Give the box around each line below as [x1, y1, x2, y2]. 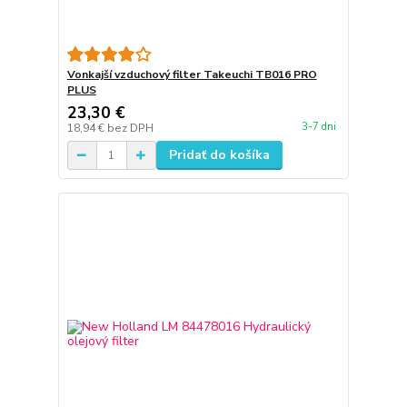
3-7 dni [301, 119, 336, 134]
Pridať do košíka [168, 146, 270, 164]
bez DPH [106, 121, 154, 136]
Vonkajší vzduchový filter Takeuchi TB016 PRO [66, 67, 317, 83]
